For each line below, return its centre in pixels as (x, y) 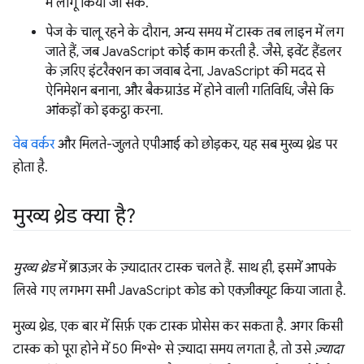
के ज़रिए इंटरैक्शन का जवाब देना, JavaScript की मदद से (185, 71)
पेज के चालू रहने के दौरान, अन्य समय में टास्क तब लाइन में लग (195, 32)
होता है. (30, 167)
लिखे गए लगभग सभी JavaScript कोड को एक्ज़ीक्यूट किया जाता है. (180, 290)
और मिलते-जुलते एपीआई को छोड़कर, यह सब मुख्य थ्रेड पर (196, 144)
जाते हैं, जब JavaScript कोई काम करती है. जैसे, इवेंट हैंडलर (193, 52)
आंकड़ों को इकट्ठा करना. (104, 110)
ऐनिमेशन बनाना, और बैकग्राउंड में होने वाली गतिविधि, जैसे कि (190, 91)
